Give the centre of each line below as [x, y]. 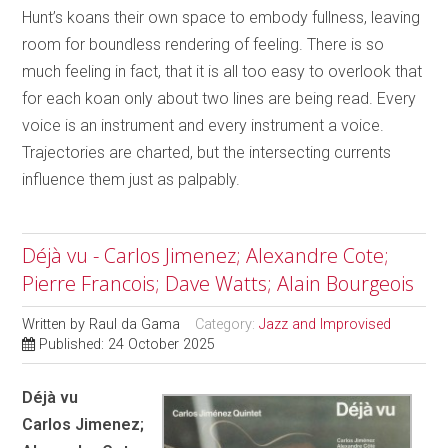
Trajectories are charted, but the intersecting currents [207, 152]
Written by [56, 324]
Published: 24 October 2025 [127, 344]
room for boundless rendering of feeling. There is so [203, 44]
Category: [227, 324]
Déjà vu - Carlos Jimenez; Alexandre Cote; [206, 255]
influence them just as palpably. [131, 179]
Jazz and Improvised [325, 324]
